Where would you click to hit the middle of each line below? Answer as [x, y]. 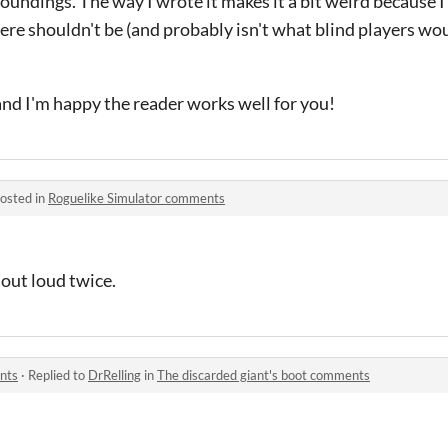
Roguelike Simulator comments [136, 197]
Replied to [58, 374]
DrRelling [114, 374]
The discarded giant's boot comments [263, 374]
